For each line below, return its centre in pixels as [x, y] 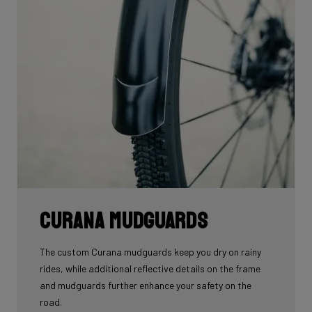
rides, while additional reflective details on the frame [150, 269]
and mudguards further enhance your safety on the [146, 286]
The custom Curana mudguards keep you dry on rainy [150, 252]
